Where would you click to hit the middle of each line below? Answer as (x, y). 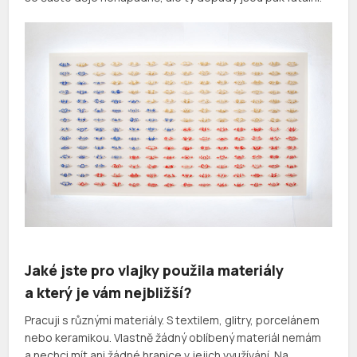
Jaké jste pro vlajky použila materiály (155, 270)
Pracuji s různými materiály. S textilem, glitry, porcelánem (173, 320)
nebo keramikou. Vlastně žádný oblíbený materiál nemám (173, 337)
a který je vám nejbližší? (109, 292)
